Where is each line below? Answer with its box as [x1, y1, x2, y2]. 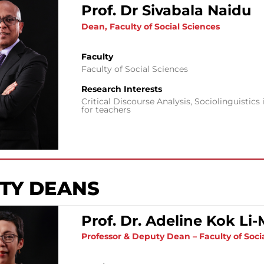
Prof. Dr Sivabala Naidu [81, 2, 252, 19]
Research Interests [81, 83, 163, 94]
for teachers [81, 104, 131, 115]
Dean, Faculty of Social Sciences [81, 21, 220, 32]
